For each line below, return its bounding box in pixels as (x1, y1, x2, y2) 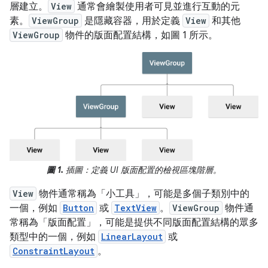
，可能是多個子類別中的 (144, 188, 249, 200)
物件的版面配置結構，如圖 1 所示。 (63, 29, 218, 41)
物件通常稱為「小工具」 (36, 188, 144, 200)
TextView (114, 202, 157, 214)
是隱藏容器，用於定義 (82, 15, 182, 27)
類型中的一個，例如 (10, 231, 98, 243)
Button (63, 202, 94, 214)
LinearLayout (101, 231, 163, 243)
